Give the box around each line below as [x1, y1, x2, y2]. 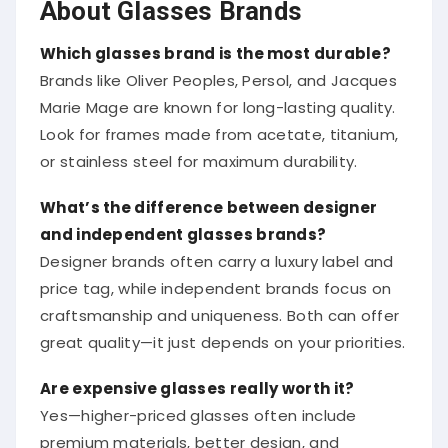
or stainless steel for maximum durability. [40, 144, 358, 166]
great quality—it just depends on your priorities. [40, 325, 406, 347]
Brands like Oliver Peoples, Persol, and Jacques [40, 63, 398, 85]
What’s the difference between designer [40, 190, 378, 212]
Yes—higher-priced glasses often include [40, 398, 357, 420]
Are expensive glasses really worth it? [40, 371, 355, 393]
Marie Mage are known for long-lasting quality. [40, 90, 396, 112]
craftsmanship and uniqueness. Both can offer [40, 298, 400, 320]
